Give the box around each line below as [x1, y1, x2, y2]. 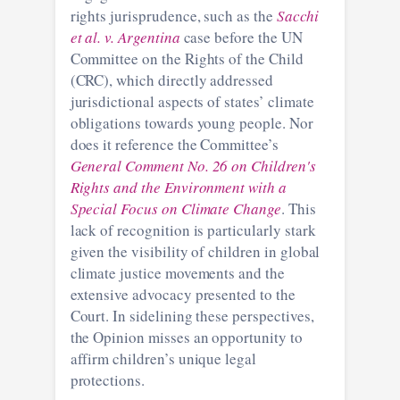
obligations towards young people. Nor [70, 112, 313, 133]
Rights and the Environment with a [70, 176, 287, 197]
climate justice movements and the [70, 262, 285, 283]
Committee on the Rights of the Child [70, 47, 304, 69]
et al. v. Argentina [70, 26, 180, 47]
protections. [70, 369, 145, 390]
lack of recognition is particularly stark [70, 219, 316, 240]
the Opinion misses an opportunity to [70, 326, 303, 347]
